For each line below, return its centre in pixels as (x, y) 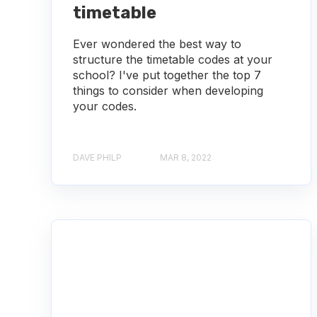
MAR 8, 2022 (186, 157)
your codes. (105, 106)
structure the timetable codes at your (173, 59)
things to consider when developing (168, 90)
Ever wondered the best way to (157, 44)
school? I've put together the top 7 (167, 75)
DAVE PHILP (97, 157)
